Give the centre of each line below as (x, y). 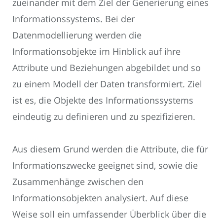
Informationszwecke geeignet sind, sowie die (105, 166)
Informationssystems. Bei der (74, 18)
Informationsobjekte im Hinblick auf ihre (96, 51)
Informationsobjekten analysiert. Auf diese (100, 198)
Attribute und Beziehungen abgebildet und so (107, 67)
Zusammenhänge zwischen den (78, 182)
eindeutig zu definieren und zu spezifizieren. (104, 116)
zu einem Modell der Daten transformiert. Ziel (107, 84)
